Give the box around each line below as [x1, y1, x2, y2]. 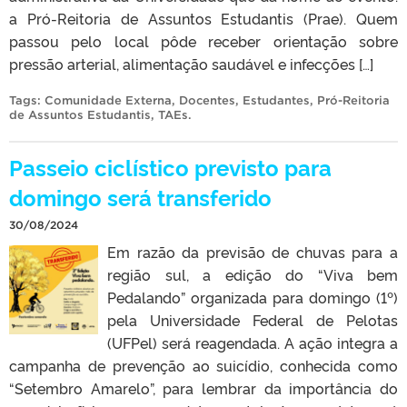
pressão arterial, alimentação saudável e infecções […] [9, 54, 373, 74]
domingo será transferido [9, 182, 272, 213]
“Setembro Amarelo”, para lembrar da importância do [9, 378, 398, 399]
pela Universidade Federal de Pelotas [107, 310, 398, 331]
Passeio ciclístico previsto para [9, 152, 332, 183]
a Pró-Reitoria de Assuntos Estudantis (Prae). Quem [9, 8, 398, 29]
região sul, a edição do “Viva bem [107, 264, 398, 285]
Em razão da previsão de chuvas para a [107, 242, 398, 263]
